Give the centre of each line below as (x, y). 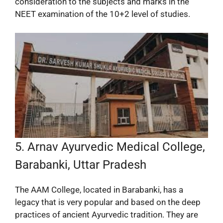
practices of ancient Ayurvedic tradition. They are (107, 214)
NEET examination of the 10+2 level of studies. (103, 14)
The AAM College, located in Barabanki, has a (99, 189)
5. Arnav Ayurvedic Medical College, (110, 147)
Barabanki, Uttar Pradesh (81, 165)
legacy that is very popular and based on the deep (108, 202)
